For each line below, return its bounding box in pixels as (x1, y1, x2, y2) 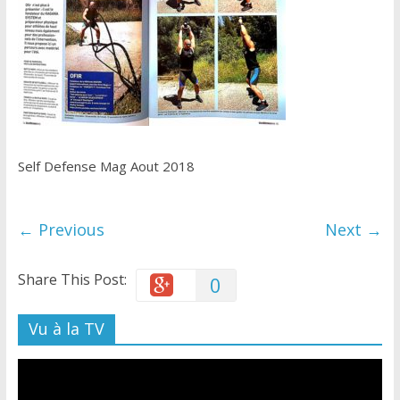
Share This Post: (17, 270, 127, 290)
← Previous (17, 219, 104, 241)
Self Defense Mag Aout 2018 (17, 157, 195, 176)
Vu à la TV (28, 318, 104, 340)
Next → (325, 219, 383, 241)
